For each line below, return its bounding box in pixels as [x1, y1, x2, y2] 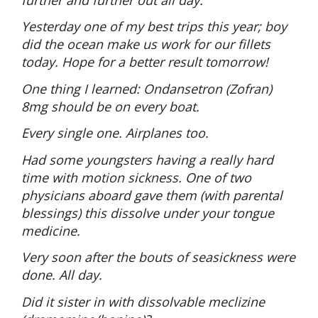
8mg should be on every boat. [21, 97, 203, 115]
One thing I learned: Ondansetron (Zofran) [21, 79, 272, 97]
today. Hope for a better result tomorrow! [21, 53, 272, 71]
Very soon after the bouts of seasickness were [21, 248, 295, 266]
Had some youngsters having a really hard [21, 150, 273, 168]
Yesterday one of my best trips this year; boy [21, 18, 287, 35]
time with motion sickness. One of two [21, 168, 251, 186]
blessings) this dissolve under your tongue [21, 204, 274, 221]
